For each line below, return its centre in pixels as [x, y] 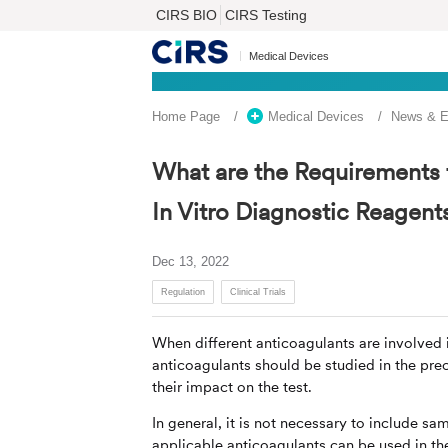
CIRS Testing [266, 14]
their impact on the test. [232, 387]
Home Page [186, 116]
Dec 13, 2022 [190, 261]
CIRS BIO [186, 14]
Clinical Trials [257, 291]
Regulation [183, 291]
